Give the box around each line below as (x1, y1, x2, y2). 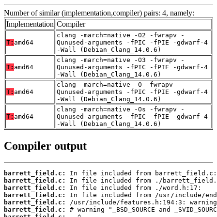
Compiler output (4, 139, 87, 153)
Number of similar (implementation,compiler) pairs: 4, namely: (4, 9, 194, 17)
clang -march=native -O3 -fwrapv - (57, 56, 185, 64)
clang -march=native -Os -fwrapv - (57, 106, 185, 113)
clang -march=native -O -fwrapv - (57, 81, 181, 89)
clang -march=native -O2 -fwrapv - (57, 31, 185, 39)
